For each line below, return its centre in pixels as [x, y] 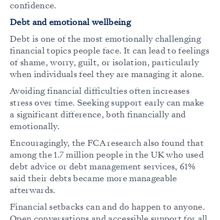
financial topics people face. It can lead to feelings [110, 51]
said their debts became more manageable [94, 179]
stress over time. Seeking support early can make [107, 103]
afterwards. [33, 191]
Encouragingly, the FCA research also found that [107, 143]
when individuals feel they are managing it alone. [107, 75]
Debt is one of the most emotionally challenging [106, 39]
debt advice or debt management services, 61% [103, 167]
